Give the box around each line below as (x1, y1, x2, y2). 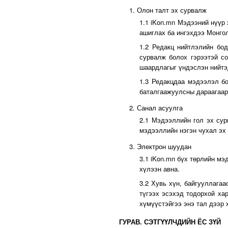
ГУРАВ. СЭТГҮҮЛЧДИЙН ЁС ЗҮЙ (119, 217, 221, 226)
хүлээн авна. (139, 164, 180, 174)
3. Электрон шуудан (129, 141, 191, 151)
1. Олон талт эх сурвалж (129, 5, 207, 15)
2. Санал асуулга (129, 103, 183, 112)
